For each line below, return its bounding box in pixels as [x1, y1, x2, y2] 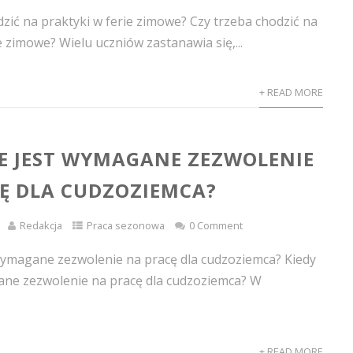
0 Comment [189, 218, 243, 232]
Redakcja [20, 218, 63, 232]
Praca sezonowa [87, 218, 165, 232]
